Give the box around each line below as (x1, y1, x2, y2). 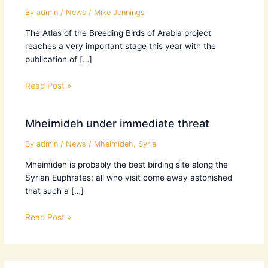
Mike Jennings (93, 7, 145, 17)
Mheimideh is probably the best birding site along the (25, 160, 228, 170)
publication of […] (25, 54, 92, 65)
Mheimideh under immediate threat (25, 116, 209, 130)
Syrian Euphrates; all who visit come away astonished (25, 173, 232, 183)
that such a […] (25, 186, 84, 196)
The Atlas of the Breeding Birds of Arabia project (25, 28, 211, 38)
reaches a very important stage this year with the (25, 41, 216, 51)
